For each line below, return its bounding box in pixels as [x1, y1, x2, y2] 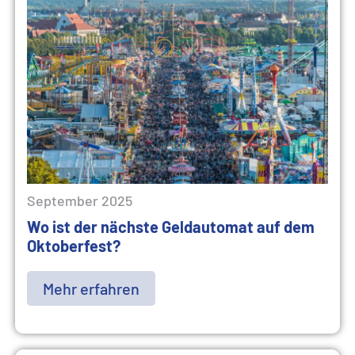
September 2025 [27, 192, 132, 209]
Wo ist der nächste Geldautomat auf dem [27, 217, 315, 236]
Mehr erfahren [43, 279, 139, 298]
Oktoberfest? [27, 236, 120, 255]
